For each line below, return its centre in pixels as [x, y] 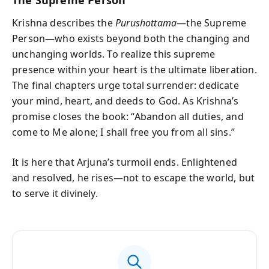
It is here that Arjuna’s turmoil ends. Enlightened [125, 162]
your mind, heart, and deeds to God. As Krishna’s [125, 101]
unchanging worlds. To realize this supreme [114, 54]
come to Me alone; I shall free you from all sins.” [123, 132]
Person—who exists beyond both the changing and [131, 38]
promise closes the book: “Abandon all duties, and [128, 116]
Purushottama [146, 23]
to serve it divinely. [55, 193]
